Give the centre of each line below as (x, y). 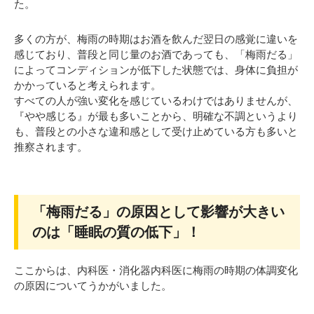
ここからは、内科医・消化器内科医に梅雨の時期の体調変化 (156, 271)
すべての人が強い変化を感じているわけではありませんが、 (156, 100)
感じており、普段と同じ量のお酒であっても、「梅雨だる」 (156, 54)
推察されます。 (51, 146)
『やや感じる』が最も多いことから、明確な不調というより (156, 116)
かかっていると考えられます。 (88, 85)
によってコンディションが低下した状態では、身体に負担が (156, 69)
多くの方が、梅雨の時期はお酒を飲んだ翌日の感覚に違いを (156, 39)
